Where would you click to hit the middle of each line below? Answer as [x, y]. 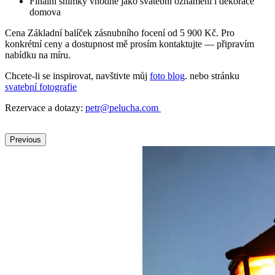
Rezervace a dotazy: [45, 108]
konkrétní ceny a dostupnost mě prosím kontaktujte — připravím [130, 44]
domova [45, 12]
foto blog [167, 76]
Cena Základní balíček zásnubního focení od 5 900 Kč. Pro [120, 33]
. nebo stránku [212, 76]
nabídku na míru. [38, 55]
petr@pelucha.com [123, 108]
